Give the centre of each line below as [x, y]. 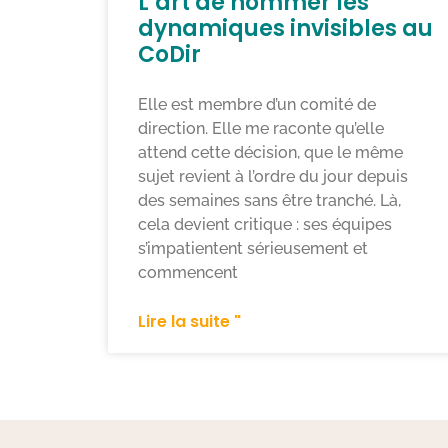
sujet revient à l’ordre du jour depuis [272, 177]
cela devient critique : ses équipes [264, 225]
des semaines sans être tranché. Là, [269, 201]
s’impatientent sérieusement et [252, 249]
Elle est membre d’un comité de [256, 105]
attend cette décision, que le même [270, 153]
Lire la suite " [189, 322]
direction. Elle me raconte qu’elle [260, 129]
